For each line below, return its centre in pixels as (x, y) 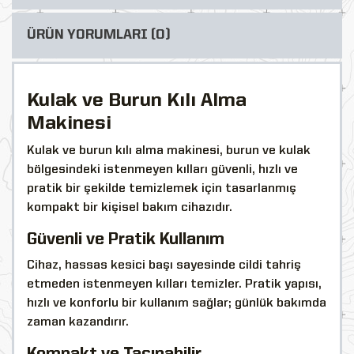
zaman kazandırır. (78, 322)
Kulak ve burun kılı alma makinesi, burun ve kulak (169, 151)
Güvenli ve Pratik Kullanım (126, 239)
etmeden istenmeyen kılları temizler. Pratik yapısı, (174, 284)
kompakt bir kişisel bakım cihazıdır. (130, 207)
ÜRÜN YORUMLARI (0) (99, 35)
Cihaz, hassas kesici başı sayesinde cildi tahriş (164, 265)
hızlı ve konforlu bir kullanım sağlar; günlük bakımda (177, 303)
